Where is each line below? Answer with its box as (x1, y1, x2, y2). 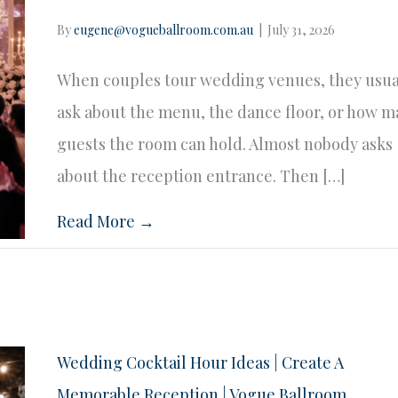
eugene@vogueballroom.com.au (74, 20, 254, 38)
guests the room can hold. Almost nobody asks (57, 132, 394, 155)
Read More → (57, 210, 155, 232)
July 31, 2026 (267, 20, 336, 38)
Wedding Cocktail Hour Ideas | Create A (57, 351, 345, 373)
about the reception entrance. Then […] (57, 164, 346, 187)
